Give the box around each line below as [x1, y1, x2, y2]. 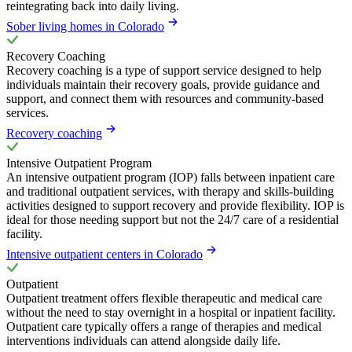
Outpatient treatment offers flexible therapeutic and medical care [6, 291, 322, 306]
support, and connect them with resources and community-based [6, 92, 324, 106]
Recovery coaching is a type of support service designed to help [6, 64, 321, 78]
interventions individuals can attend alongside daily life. [6, 334, 280, 348]
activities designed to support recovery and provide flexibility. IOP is [6, 199, 344, 213]
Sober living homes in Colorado [6, 20, 164, 34]
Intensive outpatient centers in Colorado [6, 247, 203, 262]
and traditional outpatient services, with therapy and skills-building [6, 185, 334, 199]
